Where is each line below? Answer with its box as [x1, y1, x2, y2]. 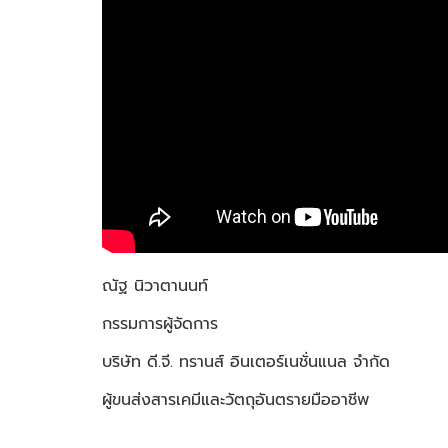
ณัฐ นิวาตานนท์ [102, 274, 208, 299]
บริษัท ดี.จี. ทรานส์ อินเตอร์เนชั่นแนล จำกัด [102, 350, 390, 375]
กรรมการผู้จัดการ [102, 312, 218, 337]
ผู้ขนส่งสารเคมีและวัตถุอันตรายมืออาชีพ [102, 388, 369, 413]
